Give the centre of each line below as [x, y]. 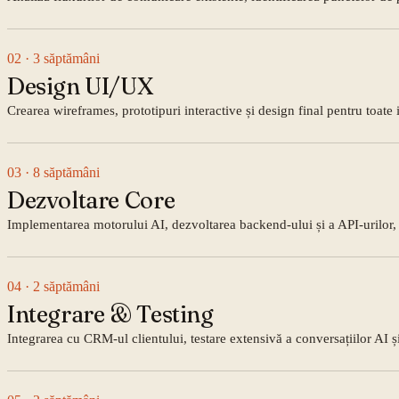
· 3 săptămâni [61, 58]
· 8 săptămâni [61, 172]
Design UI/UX [81, 86]
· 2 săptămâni [61, 286]
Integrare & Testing [110, 314]
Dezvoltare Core [91, 200]
